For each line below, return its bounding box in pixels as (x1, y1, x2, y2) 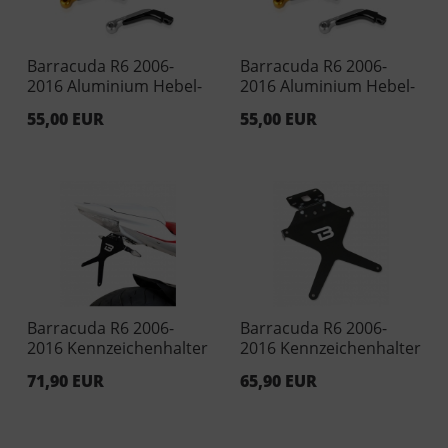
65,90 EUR (239, 369, 317, 392)
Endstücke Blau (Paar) (26, 94, 191, 117)
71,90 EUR (26, 369, 104, 392)
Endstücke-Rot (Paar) (239, 94, 398, 117)
